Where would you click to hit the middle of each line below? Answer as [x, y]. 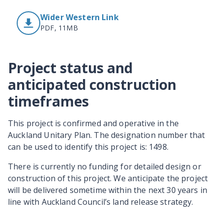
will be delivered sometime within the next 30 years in [108, 190]
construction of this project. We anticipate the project [108, 179]
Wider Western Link [80, 17]
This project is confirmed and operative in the [93, 124]
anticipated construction [92, 85]
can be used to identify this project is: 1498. [88, 147]
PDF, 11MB [59, 28]
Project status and [70, 68]
